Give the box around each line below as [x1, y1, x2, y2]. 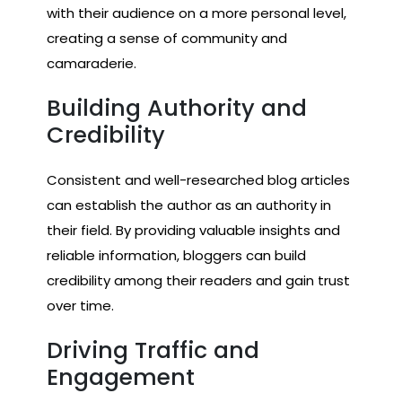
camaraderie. [47, 53, 136, 73]
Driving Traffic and [47, 334, 259, 366]
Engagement [47, 361, 195, 393]
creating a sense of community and [47, 28, 287, 48]
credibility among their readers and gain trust [47, 270, 350, 290]
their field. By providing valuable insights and [47, 220, 340, 240]
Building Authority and [47, 92, 307, 124]
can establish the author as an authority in [47, 195, 331, 214]
